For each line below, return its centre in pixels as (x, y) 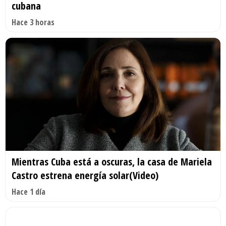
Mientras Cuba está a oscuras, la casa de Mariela (112, 161)
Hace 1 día (29, 191)
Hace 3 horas (33, 22)
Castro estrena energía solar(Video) (85, 175)
